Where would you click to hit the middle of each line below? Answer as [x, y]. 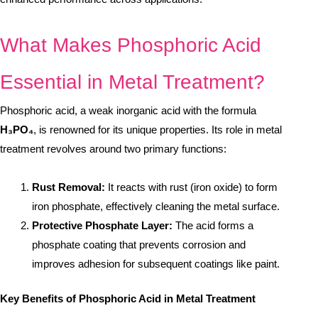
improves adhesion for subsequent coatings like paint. [156, 263]
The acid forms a [213, 225]
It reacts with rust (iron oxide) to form [191, 187]
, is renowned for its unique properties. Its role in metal [158, 130]
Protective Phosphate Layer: [102, 225]
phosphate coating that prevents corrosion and [139, 244]
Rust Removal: [68, 187]
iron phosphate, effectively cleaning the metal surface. [156, 206]
